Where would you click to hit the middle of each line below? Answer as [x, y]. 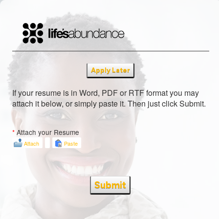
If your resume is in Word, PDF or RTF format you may [106, 92]
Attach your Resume [48, 132]
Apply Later [110, 70]
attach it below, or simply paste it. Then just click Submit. [109, 103]
